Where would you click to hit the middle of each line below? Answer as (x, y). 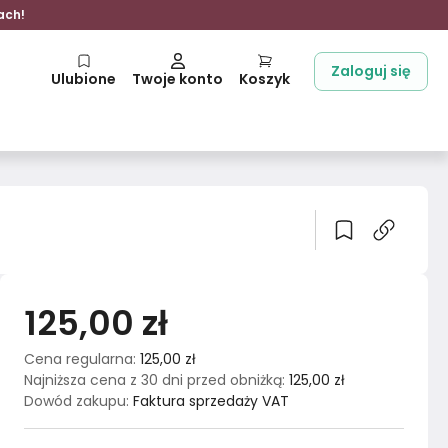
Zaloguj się (371, 71)
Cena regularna (78, 359)
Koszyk (264, 79)
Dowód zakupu (75, 401)
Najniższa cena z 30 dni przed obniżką (153, 380)
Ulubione (83, 79)
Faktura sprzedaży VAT (211, 401)
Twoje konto (177, 79)
